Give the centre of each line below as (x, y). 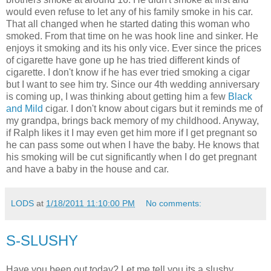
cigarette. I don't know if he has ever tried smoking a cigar (128, 73)
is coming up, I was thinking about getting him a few (117, 97)
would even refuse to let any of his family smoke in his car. (129, 12)
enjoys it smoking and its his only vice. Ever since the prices (134, 48)
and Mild (24, 109)
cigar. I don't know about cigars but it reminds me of (153, 109)
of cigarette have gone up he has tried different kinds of (123, 60)
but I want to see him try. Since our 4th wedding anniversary (133, 85)
